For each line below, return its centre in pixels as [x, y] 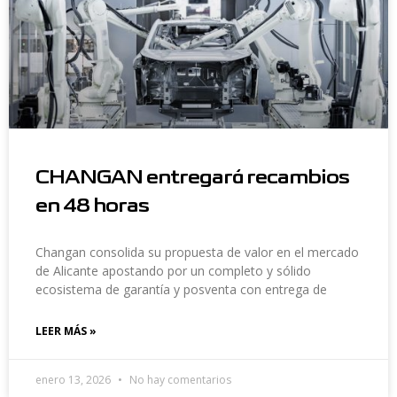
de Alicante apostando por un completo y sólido [173, 270]
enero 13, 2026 [74, 379]
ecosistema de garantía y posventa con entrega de [181, 289]
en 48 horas [92, 206]
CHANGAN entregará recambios [192, 178]
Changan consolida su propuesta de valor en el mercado [197, 252]
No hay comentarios [179, 379]
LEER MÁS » [66, 331]
